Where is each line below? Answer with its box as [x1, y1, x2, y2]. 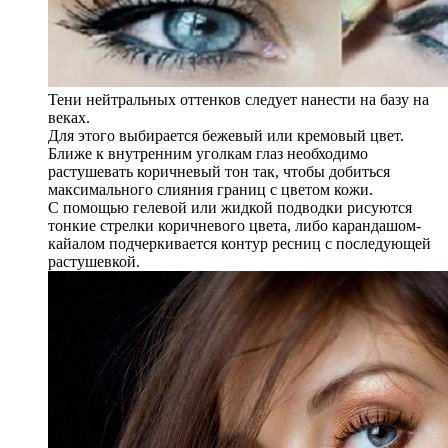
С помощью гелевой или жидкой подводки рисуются [48, 198, 412, 216]
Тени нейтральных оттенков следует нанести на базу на [48, 90, 429, 108]
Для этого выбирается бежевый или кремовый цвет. [48, 126, 404, 144]
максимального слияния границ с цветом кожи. [48, 180, 373, 198]
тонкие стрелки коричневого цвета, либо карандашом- [48, 216, 421, 234]
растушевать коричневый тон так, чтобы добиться [48, 162, 390, 180]
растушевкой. [48, 252, 140, 270]
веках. [48, 108, 90, 126]
